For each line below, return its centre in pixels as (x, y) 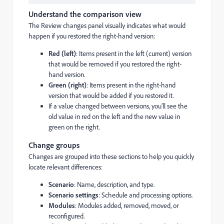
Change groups (54, 145)
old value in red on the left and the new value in (114, 116)
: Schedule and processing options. (145, 194)
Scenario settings (73, 194)
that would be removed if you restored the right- (115, 63)
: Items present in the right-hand (131, 84)
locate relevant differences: (65, 166)
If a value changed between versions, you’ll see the (118, 105)
